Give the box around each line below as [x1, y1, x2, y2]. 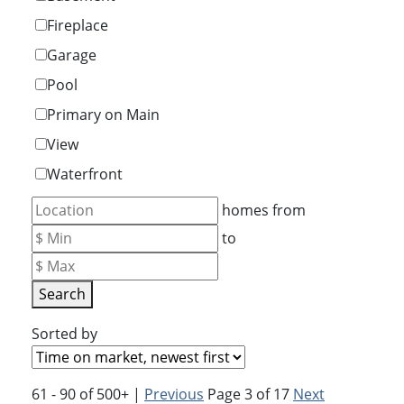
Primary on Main [47, 105, 160, 124]
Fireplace [47, 15, 108, 35]
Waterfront [47, 164, 123, 184]
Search [39, 284, 86, 304]
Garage [47, 45, 96, 65]
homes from [222, 200, 306, 220]
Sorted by [32, 324, 97, 344]
